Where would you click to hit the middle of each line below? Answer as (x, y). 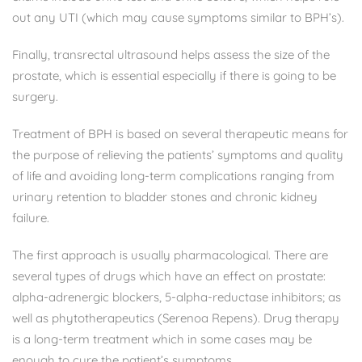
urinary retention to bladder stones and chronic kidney (165, 196)
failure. (31, 217)
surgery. (35, 96)
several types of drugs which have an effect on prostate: (169, 276)
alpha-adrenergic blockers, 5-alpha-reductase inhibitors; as (177, 297)
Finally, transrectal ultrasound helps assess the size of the (171, 54)
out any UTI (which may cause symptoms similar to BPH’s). (178, 17)
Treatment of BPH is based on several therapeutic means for (180, 133)
